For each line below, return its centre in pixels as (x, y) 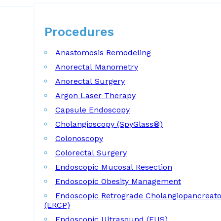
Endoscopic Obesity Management (118, 181)
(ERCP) (57, 205)
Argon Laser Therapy (95, 95)
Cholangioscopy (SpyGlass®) (109, 124)
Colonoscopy (79, 138)
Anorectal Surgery (90, 81)
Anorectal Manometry (97, 67)
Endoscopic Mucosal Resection (114, 167)
